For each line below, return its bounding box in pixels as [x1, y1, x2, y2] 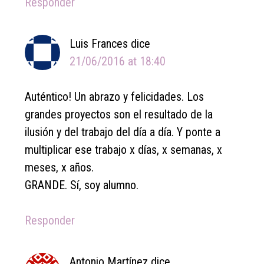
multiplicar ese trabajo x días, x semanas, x [25, 143, 223, 157]
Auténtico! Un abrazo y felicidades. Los [25, 90, 204, 104]
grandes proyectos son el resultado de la [25, 107, 213, 122]
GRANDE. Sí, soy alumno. [25, 178, 139, 193]
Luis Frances [70, 37, 128, 51]
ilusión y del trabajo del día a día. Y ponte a [25, 125, 221, 140]
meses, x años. [25, 160, 94, 175]
